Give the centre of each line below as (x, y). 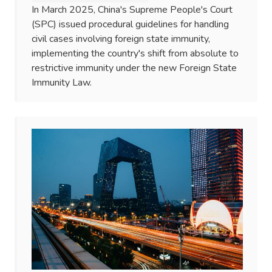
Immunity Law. (62, 83)
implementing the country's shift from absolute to (135, 54)
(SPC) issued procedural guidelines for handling (130, 25)
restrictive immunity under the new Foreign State (134, 68)
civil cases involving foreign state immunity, (121, 39)
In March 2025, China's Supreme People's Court (132, 10)
